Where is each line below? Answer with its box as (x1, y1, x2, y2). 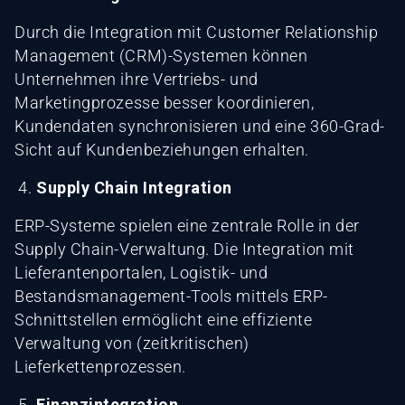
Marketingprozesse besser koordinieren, (14, 92, 315, 112)
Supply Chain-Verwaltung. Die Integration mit (14, 239, 354, 259)
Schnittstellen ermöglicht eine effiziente (14, 309, 313, 329)
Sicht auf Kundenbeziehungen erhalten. (14, 139, 309, 159)
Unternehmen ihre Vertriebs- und (14, 69, 259, 89)
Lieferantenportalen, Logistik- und (14, 262, 268, 282)
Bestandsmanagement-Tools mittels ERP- (14, 286, 328, 306)
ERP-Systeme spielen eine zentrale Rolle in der (14, 215, 360, 235)
